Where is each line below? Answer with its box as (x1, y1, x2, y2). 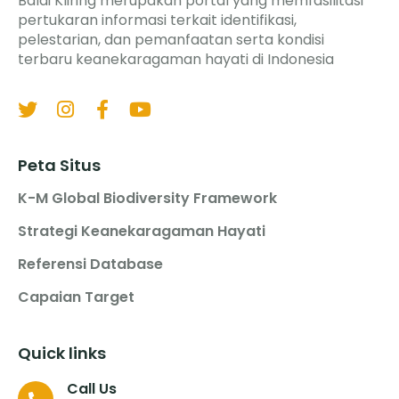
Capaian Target (18, 287, 134, 308)
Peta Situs (18, 154, 101, 177)
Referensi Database (18, 254, 163, 275)
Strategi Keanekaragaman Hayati (18, 221, 265, 242)
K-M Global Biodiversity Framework (18, 188, 277, 209)
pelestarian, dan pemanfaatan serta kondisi (18, 28, 324, 50)
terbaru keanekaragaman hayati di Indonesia (18, 48, 334, 69)
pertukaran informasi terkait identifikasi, (18, 9, 297, 30)
